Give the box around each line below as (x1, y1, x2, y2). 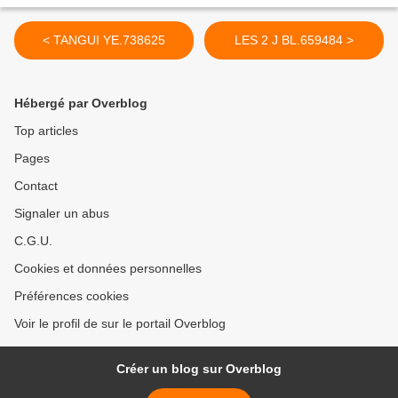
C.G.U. (14, 234, 52, 249)
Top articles (14, 123, 78, 139)
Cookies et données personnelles (14, 261, 202, 276)
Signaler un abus (14, 206, 109, 221)
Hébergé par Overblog (14, 96, 147, 111)
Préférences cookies (14, 289, 129, 304)
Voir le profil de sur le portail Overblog (14, 316, 226, 331)
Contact (14, 179, 58, 194)
